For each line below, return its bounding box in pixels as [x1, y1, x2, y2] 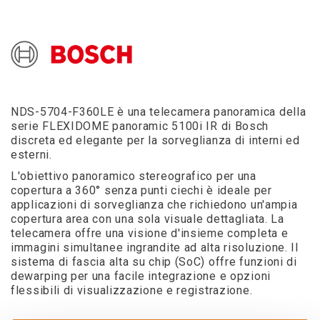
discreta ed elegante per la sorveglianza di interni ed [11, 134, 300, 147]
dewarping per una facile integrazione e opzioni [11, 269, 271, 283]
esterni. [11, 148, 52, 161]
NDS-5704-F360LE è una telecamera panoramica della [11, 105, 306, 119]
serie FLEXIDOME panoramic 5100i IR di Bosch [11, 119, 269, 133]
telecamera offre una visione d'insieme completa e [11, 226, 289, 240]
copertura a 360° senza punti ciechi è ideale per [11, 184, 272, 197]
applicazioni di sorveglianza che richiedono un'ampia [11, 198, 298, 211]
